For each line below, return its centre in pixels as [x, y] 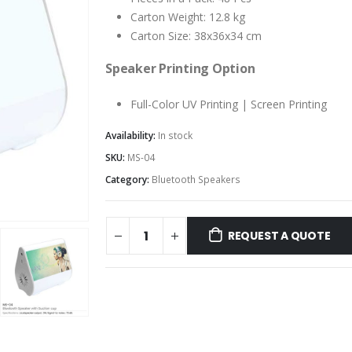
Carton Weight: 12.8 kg [188, 16]
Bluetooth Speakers [196, 179]
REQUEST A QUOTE [279, 236]
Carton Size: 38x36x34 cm [196, 35]
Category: [128, 179]
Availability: [132, 135]
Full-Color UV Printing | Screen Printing [229, 104]
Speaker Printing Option [180, 68]
